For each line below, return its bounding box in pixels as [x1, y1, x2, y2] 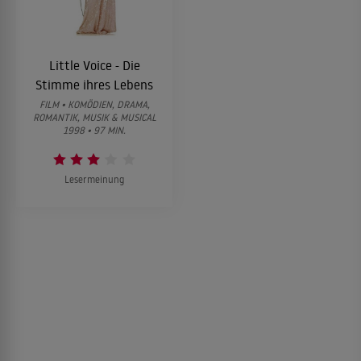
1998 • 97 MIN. [63, 124, 126, 137]
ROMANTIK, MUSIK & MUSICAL [32, 111, 156, 124]
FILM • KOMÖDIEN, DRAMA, [39, 98, 150, 111]
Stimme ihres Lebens [35, 77, 153, 93]
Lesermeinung [64, 173, 124, 186]
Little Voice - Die [48, 57, 140, 74]
